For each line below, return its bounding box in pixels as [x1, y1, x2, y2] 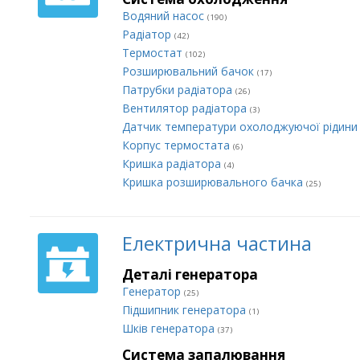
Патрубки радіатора [122, 82, 235, 97]
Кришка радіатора [122, 156, 224, 171]
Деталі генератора [122, 265, 258, 284]
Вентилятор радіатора [122, 100, 250, 116]
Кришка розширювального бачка [122, 174, 306, 190]
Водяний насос [122, 8, 207, 23]
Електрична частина [122, 230, 312, 256]
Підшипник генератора [122, 302, 249, 317]
